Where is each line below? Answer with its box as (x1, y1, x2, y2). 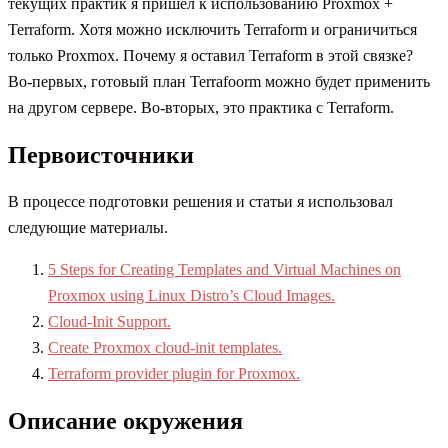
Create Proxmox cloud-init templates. (48, 338, 282, 356)
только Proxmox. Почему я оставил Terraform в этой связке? (8, 46, 413, 64)
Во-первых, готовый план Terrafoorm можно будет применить (8, 72, 430, 90)
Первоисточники (8, 141, 194, 168)
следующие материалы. (8, 218, 168, 236)
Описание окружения (8, 407, 243, 434)
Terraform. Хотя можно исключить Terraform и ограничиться (8, 20, 417, 38)
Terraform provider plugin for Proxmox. (48, 364, 300, 382)
